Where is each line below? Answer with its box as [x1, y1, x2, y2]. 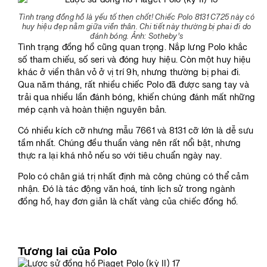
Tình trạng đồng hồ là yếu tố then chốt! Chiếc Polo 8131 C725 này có [18, 12, 254, 22]
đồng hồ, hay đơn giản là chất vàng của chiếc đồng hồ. [18, 197, 238, 207]
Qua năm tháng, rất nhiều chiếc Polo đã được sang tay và [18, 79, 249, 90]
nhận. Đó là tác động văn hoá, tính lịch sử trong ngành [18, 184, 235, 195]
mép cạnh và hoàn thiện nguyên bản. [18, 104, 167, 115]
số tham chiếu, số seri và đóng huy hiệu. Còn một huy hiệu [18, 54, 251, 65]
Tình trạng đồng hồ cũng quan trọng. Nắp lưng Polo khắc [18, 42, 248, 52]
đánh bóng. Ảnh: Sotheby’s [89, 31, 184, 41]
